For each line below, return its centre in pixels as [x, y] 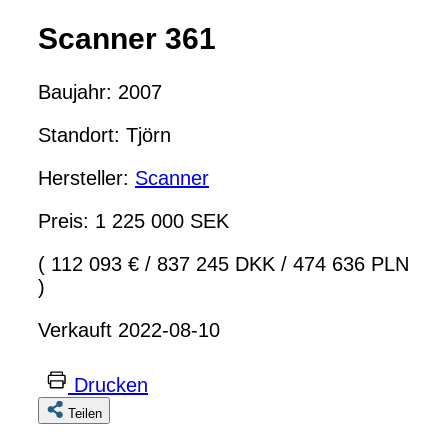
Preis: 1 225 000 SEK [133, 220]
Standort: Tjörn [104, 134]
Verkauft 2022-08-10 [129, 329]
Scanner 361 [127, 38]
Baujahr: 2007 [100, 91]
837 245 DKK [216, 263]
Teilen [85, 413]
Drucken [111, 384]
